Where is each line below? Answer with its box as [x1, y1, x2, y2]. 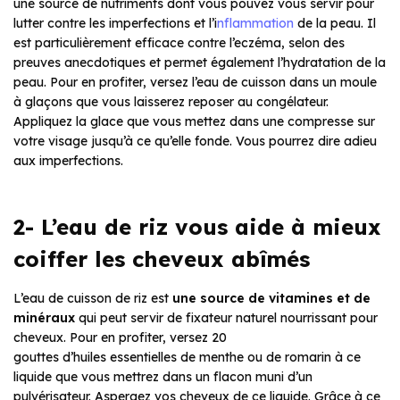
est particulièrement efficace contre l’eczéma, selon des [13, 34, 345, 51]
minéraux [13, 309, 75, 326]
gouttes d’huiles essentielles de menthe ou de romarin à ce [13, 348, 361, 365]
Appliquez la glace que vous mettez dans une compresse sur [13, 112, 375, 129]
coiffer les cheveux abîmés [13, 245, 310, 272]
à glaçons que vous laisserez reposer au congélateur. [13, 93, 329, 110]
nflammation [217, 14, 294, 31]
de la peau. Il [294, 14, 376, 31]
